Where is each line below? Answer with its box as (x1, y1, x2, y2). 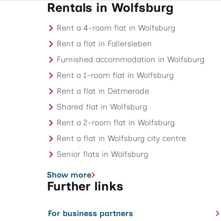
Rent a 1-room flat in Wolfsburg (57, 70, 174, 80)
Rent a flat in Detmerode (57, 86, 149, 96)
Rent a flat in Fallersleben (57, 38, 152, 48)
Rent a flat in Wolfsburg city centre (57, 133, 186, 143)
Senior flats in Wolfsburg (57, 149, 148, 159)
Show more (47, 170, 92, 180)
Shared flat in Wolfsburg (57, 102, 147, 111)
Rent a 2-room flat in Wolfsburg (57, 117, 175, 127)
